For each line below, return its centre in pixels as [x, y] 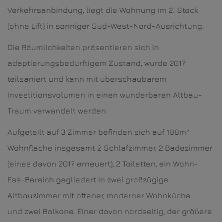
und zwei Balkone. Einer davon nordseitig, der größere [110, 211]
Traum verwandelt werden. [59, 111]
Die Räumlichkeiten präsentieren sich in [83, 47]
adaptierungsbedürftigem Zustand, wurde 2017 [97, 63]
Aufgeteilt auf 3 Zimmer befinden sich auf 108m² [98, 132]
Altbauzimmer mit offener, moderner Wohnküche [99, 195]
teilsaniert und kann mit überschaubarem [87, 79]
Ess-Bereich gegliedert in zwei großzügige [88, 180]
